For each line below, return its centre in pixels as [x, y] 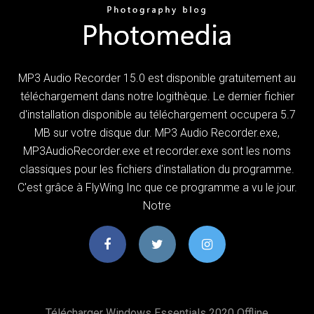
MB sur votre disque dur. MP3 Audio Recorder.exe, [157, 132]
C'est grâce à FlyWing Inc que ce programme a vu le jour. [157, 187]
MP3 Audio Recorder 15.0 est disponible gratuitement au [157, 78]
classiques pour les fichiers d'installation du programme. [157, 169]
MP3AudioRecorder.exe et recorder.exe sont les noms [157, 151]
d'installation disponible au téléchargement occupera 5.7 [157, 114]
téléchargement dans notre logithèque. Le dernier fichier [157, 96]
